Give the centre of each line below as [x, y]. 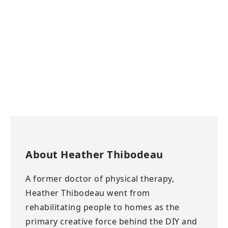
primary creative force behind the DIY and [111, 221]
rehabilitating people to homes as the [103, 207]
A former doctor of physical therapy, [100, 178]
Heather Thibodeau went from [88, 193]
